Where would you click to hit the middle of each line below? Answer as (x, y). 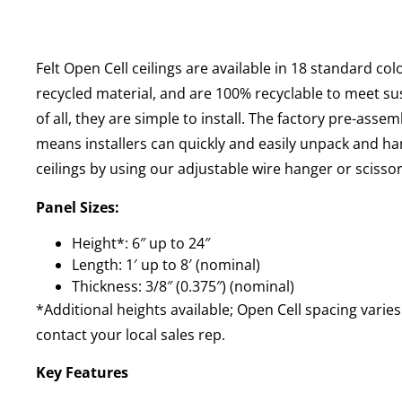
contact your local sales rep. (131, 335)
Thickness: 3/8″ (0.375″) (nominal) (183, 287)
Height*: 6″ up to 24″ (141, 244)
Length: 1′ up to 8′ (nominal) (166, 265)
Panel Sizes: (78, 207)
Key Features (82, 373)
